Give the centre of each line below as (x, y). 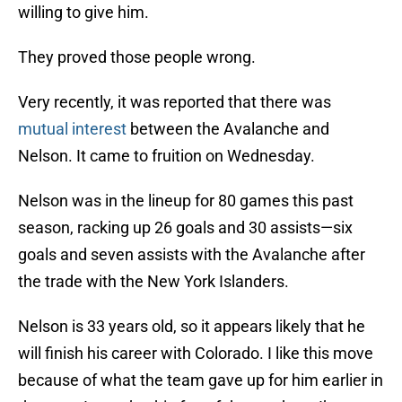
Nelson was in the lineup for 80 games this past (186, 201)
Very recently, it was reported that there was (175, 102)
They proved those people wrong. (137, 57)
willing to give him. (83, 13)
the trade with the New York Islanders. (153, 282)
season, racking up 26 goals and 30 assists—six (185, 228)
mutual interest (72, 129)
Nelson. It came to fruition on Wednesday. (166, 156)
